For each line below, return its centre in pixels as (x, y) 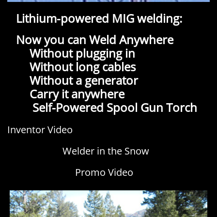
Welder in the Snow (106, 151)
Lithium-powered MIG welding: (95, 18)
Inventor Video (40, 130)
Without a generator (79, 80)
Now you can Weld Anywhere (90, 39)
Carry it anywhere (76, 94)
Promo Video (104, 172)
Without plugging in (78, 53)
